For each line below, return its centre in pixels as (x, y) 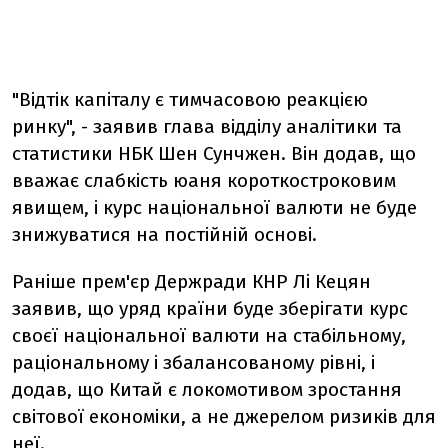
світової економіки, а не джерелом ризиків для (224, 416)
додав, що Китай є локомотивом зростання (207, 389)
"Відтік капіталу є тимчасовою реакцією (190, 99)
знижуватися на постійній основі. (164, 234)
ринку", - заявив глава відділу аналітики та (207, 126)
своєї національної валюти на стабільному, (209, 335)
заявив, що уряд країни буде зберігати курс (210, 308)
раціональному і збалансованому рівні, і (193, 362)
